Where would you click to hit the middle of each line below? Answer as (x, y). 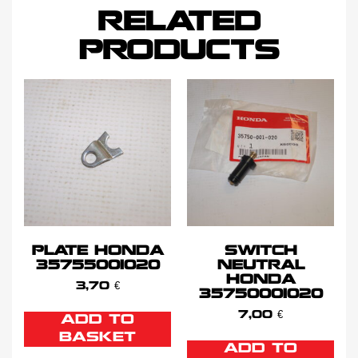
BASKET (97, 337)
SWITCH (261, 251)
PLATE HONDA (97, 251)
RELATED (179, 23)
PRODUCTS (179, 52)
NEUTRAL (261, 265)
